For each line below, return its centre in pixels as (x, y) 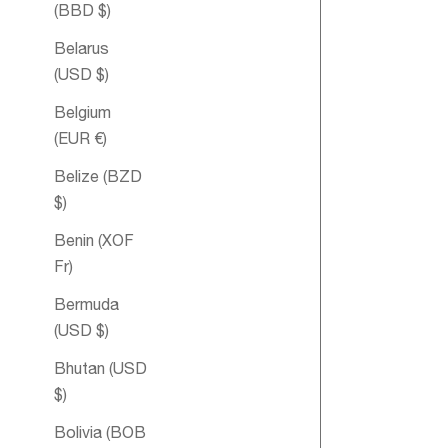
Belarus (81, 48)
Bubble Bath (386, 362)
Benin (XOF (94, 240)
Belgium (82, 112)
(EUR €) (80, 138)
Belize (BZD (98, 176)
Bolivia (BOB (100, 432)
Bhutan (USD (100, 368)
